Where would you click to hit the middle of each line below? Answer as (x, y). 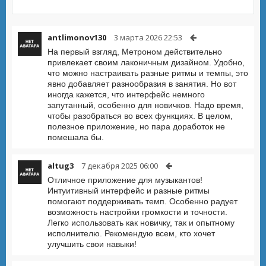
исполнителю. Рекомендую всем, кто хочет (131, 233)
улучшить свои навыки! (92, 244)
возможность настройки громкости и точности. (137, 212)
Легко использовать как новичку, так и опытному (141, 223)
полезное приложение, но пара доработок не (136, 126)
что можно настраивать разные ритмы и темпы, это (148, 73)
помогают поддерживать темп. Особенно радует (142, 201)
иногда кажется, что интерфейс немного (126, 94)
